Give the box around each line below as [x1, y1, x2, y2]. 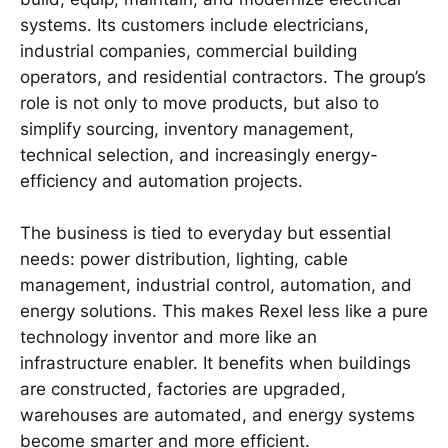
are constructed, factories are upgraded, [20, 379, 346, 400]
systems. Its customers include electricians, [20, 14, 369, 35]
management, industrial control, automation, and [20, 275, 412, 296]
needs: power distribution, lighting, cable [20, 249, 348, 270]
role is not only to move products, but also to [20, 92, 379, 113]
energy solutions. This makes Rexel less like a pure [20, 301, 428, 322]
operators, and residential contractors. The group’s [20, 66, 426, 87]
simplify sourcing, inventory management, [20, 118, 354, 139]
